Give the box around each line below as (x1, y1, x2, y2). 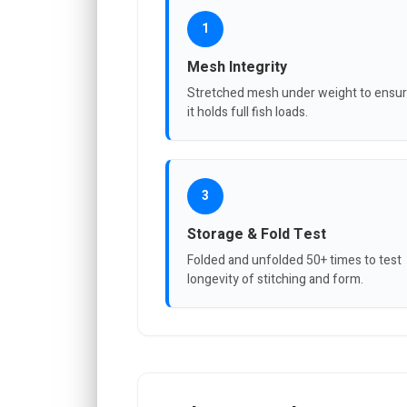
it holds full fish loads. (187, 102, 308, 122)
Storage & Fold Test (187, 223, 326, 245)
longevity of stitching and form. (187, 269, 363, 289)
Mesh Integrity (187, 55, 287, 78)
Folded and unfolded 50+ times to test (187, 250, 402, 270)
